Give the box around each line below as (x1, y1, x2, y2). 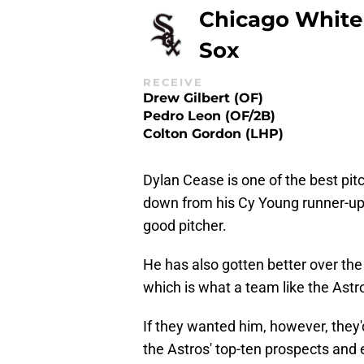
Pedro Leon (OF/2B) (143, 107, 275, 123)
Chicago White (198, 6, 362, 32)
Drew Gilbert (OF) (143, 89, 263, 106)
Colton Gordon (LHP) (143, 125, 284, 141)
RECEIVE (143, 76, 203, 89)
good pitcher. (143, 216, 227, 234)
